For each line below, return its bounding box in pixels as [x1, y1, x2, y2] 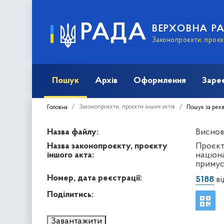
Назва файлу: [47, 127, 98, 137]
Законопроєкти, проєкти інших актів [79, 103, 175, 110]
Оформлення [133, 75, 186, 85]
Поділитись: [47, 189, 93, 199]
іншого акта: [47, 150, 94, 160]
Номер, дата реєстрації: [47, 173, 142, 183]
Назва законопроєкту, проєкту [47, 141, 167, 151]
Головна [47, 104, 67, 110]
